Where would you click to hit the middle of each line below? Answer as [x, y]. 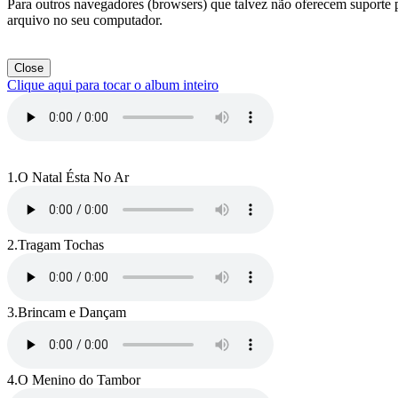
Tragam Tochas [61, 245]
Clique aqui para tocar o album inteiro [113, 85]
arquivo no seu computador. [85, 20]
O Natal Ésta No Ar [73, 178]
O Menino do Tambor [79, 380]
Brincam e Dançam [72, 313]
